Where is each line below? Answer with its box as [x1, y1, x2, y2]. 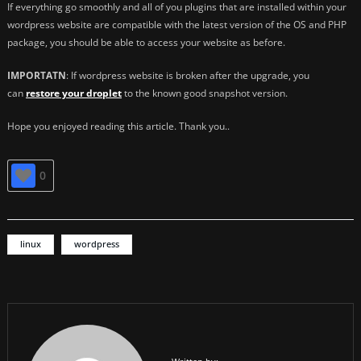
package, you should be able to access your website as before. [7, 35, 285, 50]
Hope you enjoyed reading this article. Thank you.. [7, 119, 230, 134]
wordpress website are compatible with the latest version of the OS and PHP [7, 18, 346, 32]
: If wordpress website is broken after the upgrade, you [66, 68, 309, 83]
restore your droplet [26, 86, 122, 101]
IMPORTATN [7, 68, 66, 83]
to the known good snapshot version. [122, 86, 288, 101]
